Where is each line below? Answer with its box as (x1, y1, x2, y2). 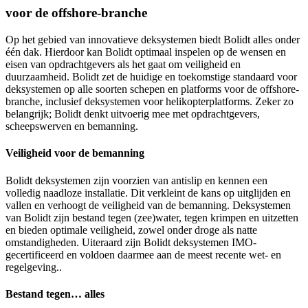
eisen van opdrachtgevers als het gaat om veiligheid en (5, 58, 241, 71)
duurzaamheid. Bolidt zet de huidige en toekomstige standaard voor (5, 71, 297, 83)
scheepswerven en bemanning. (5, 120, 138, 133)
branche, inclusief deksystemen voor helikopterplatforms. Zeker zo (5, 96, 294, 108)
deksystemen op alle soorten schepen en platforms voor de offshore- (5, 83, 299, 96)
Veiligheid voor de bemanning (5, 147, 144, 159)
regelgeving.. (5, 261, 62, 273)
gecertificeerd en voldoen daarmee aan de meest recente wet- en (5, 248, 281, 261)
